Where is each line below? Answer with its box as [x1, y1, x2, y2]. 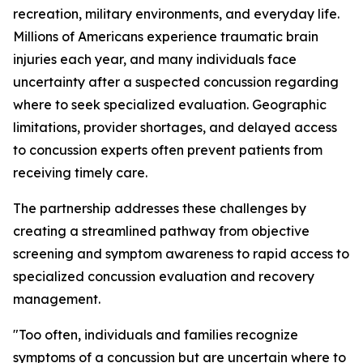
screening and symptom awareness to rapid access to [13, 246, 349, 263]
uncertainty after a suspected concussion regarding [13, 74, 339, 91]
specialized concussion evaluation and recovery [13, 268, 314, 285]
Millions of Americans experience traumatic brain [13, 28, 318, 45]
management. [13, 291, 100, 308]
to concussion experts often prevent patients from [13, 142, 322, 159]
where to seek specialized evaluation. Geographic [13, 96, 327, 113]
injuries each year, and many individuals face [13, 51, 297, 68]
